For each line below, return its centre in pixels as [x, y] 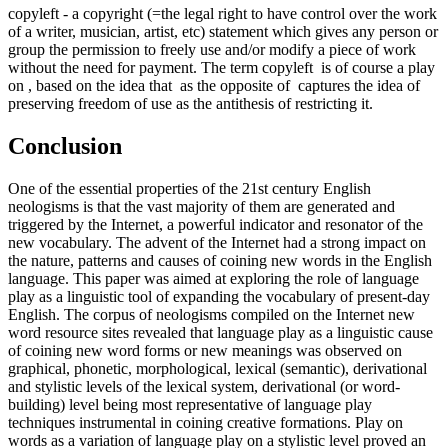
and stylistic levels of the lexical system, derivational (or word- [204, 386]
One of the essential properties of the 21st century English [189, 188]
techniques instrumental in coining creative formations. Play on [205, 422]
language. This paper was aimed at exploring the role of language [213, 278]
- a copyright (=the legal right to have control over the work [250, 13]
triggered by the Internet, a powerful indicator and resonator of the [215, 224]
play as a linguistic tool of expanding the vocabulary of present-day [219, 296]
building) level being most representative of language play [190, 404]
